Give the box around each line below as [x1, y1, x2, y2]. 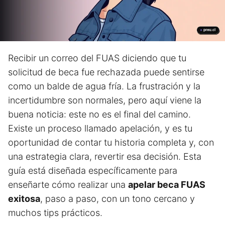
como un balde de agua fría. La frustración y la [8, 81, 200, 92]
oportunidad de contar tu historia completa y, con [8, 137, 214, 148]
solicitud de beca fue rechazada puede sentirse [8, 67, 204, 78]
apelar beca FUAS [128, 179, 205, 190]
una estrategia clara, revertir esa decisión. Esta [8, 151, 201, 162]
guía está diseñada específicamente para [8, 165, 177, 176]
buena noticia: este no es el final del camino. [8, 109, 191, 120]
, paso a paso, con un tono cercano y [40, 193, 195, 204]
